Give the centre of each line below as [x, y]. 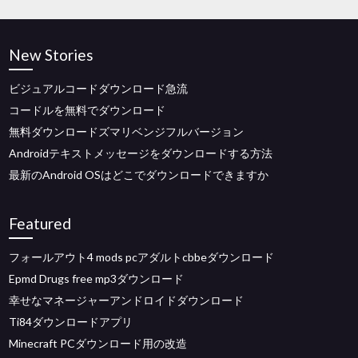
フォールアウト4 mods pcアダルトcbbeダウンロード [142, 257]
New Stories [52, 54]
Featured [40, 223]
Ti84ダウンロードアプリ [71, 321]
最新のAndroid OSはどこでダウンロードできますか [139, 174]
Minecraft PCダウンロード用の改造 [98, 343]
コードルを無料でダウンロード [88, 109]
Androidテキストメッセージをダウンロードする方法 [141, 153]
